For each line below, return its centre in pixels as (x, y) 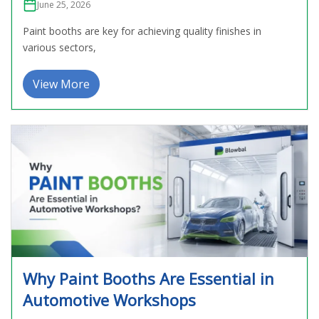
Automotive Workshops (109, 299)
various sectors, (59, 47)
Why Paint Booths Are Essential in (148, 278)
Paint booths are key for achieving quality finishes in (142, 31)
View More (61, 84)
